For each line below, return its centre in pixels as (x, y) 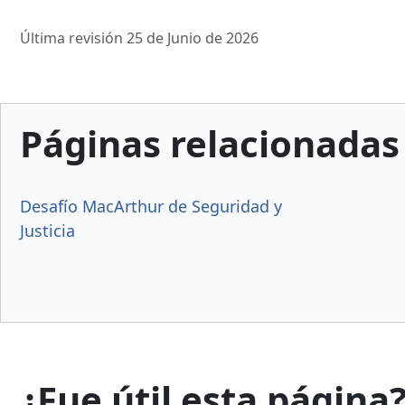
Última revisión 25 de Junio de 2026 (139, 38)
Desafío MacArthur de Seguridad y (151, 206)
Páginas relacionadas (210, 143)
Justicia (47, 230)
